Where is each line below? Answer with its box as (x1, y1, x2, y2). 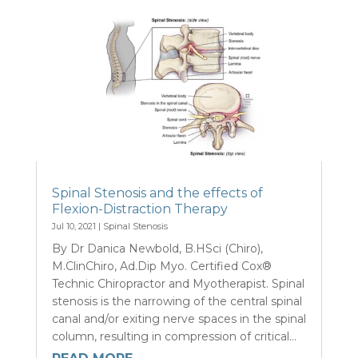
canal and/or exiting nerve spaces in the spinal (51, 311, 306, 326)
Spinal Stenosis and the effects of (51, 185, 263, 201)
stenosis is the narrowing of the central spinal (51, 293, 302, 308)
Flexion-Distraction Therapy (51, 201, 228, 217)
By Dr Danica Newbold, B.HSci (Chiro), (51, 241, 263, 256)
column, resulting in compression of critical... (51, 328, 296, 344)
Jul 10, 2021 (51, 220, 96, 232)
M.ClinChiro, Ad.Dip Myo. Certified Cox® (51, 258, 272, 273)
